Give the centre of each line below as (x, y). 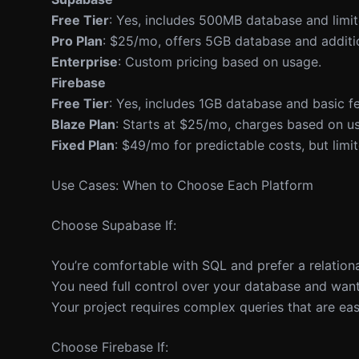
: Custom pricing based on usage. (220, 62)
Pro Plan (77, 41)
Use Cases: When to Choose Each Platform (182, 185)
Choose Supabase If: (114, 225)
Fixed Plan (83, 145)
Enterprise (85, 62)
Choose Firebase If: (110, 347)
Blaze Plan (83, 124)
